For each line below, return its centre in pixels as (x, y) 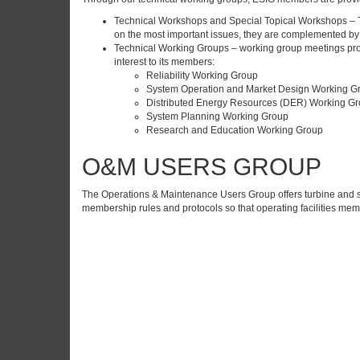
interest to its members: (164, 62)
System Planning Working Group (217, 117)
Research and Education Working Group (235, 130)
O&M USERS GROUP (202, 167)
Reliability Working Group (202, 76)
